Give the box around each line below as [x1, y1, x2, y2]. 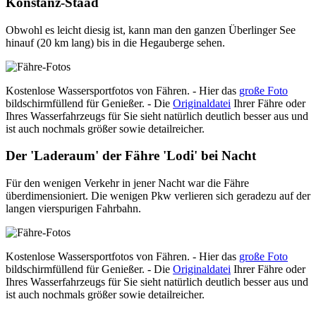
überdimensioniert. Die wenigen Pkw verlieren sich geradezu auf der [6, 190, 310, 202]
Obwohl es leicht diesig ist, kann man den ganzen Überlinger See [6, 23, 296, 36]
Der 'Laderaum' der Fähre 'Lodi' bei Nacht [6, 148, 256, 164]
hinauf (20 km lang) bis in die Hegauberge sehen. [6, 36, 225, 49]
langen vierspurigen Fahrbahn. [6, 202, 141, 214]
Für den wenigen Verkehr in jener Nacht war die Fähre [6, 177, 249, 189]
